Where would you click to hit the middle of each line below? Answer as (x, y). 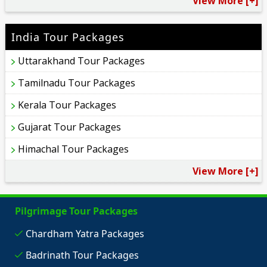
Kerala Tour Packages (67, 105)
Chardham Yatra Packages (85, 233)
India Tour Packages (68, 37)
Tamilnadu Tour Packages (77, 83)
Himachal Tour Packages (74, 149)
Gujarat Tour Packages (70, 127)
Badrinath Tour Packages (82, 255)
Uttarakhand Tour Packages (82, 60)
